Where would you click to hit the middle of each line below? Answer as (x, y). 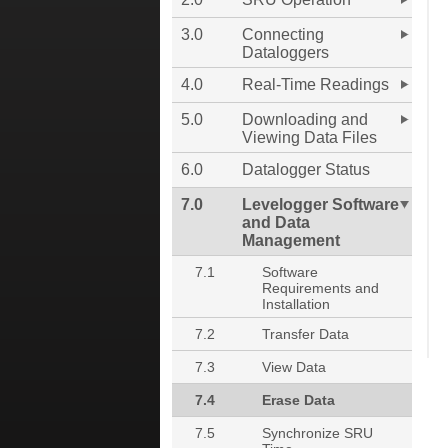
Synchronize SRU (317, 433)
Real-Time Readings (315, 84)
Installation (296, 304)
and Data (276, 222)
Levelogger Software (320, 204)
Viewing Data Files (309, 137)
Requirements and (320, 288)
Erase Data (298, 400)
